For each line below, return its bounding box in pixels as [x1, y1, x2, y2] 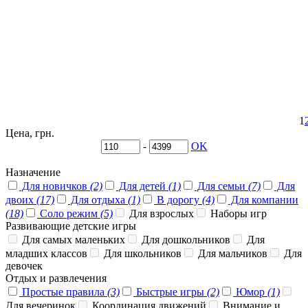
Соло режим [37, 208, 100, 220]
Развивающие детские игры [5, 220, 136, 232]
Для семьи [195, 180, 248, 192]
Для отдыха [68, 194, 128, 206]
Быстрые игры [133, 286, 207, 298]
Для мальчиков [195, 247, 267, 260]
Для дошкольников [139, 234, 230, 246]
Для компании [228, 194, 298, 206]
